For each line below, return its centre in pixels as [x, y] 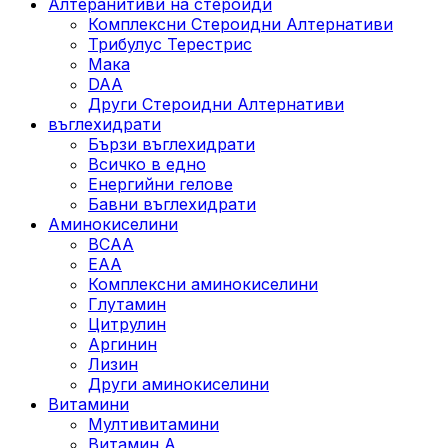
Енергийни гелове [160, 183]
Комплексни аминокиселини [203, 283]
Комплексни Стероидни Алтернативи [240, 23]
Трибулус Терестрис [170, 43]
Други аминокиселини [178, 383]
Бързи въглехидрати [171, 143]
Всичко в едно [147, 163]
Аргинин [122, 343]
